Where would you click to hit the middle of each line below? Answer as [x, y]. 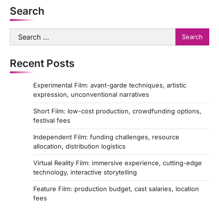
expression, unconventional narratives [91, 94]
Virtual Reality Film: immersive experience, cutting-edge [118, 163]
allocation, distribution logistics [79, 146]
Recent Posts [42, 63]
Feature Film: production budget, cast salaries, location [116, 188]
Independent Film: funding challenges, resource [106, 137]
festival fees [52, 120]
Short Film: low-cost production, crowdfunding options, [117, 111]
